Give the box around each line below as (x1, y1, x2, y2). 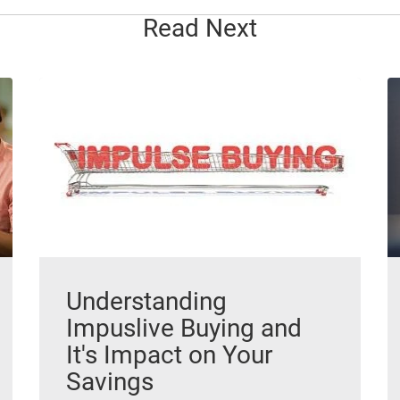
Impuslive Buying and (66, 313, 302, 344)
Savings (66, 367, 154, 397)
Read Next (143, 13, 257, 44)
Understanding (66, 287, 227, 317)
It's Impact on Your (66, 340, 272, 371)
